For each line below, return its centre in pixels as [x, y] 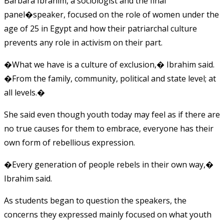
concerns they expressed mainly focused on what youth [108, 214]
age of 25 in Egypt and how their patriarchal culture [100, 28]
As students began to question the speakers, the [95, 200]
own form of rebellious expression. [69, 142]
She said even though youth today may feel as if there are [112, 114]
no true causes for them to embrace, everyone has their [109, 128]
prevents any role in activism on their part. [83, 42]
